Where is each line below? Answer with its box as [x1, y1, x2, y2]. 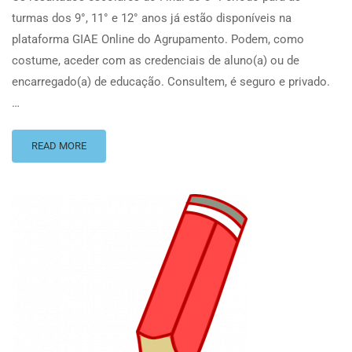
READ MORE [31, 140, 86, 152]
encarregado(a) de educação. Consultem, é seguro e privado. [12, 75, 330, 90]
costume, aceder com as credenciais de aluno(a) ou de [12, 53, 299, 68]
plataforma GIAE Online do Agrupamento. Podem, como [12, 32, 304, 47]
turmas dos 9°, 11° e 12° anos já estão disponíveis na [12, 11, 291, 26]
